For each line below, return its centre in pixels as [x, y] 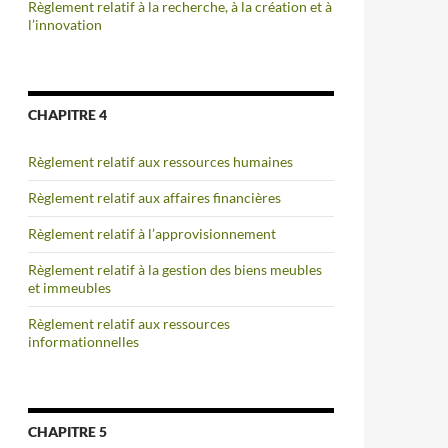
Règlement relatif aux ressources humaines [160, 161]
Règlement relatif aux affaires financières [154, 197]
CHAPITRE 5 [67, 431]
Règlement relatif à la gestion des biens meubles [175, 269]
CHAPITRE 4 [67, 114]
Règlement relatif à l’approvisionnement [152, 233]
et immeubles [69, 287]
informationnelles [83, 341]
